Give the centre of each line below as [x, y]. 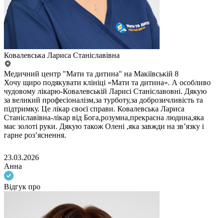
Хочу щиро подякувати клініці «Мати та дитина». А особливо [107, 83]
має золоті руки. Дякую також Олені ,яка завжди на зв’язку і [104, 127]
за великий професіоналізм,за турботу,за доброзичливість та [103, 100]
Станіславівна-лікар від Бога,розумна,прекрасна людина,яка [104, 118]
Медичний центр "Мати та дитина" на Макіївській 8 [91, 74]
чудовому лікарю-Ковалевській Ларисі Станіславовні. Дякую [105, 91]
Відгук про [22, 187]
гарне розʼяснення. [35, 135]
